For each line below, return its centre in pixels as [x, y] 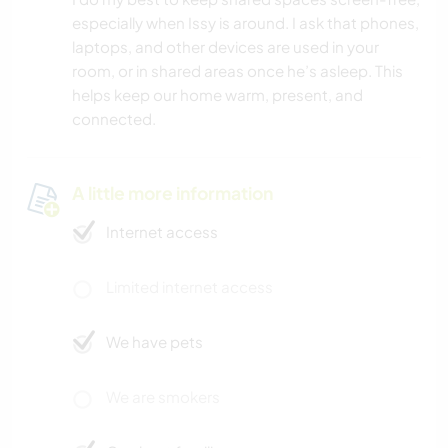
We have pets [154, 341]
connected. [114, 118]
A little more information [172, 192]
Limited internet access [189, 286]
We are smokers [163, 396]
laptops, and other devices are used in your [225, 46]
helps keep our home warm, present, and [217, 94]
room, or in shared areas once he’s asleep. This [237, 70]
